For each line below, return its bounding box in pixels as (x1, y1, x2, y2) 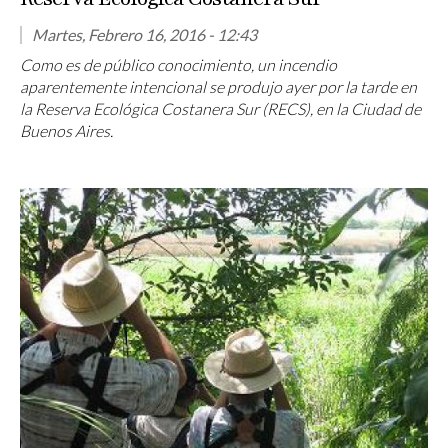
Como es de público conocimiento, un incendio (20, 55, 337, 75)
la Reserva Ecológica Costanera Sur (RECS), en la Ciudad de (20, 99, 421, 119)
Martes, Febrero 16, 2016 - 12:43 (32, 25, 257, 45)
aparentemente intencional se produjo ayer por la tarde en (20, 77, 417, 97)
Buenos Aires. (20, 121, 113, 141)
